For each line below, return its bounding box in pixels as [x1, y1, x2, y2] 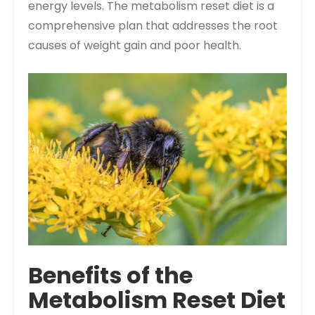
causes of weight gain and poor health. [28, 37, 241, 53]
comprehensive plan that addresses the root [28, 17, 278, 34]
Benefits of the [28, 259, 193, 292]
